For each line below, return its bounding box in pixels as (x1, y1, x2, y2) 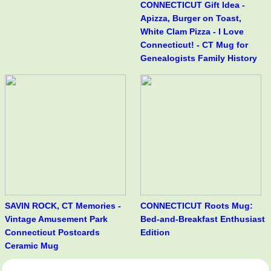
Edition (140, 227, 170, 238)
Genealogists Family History (140, 53, 257, 64)
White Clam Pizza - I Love (140, 27, 244, 37)
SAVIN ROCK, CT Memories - (5, 201, 121, 211)
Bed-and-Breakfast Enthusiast (140, 214, 265, 224)
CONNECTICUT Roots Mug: (140, 201, 253, 211)
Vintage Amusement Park (5, 214, 108, 224)
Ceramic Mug (5, 241, 59, 251)
